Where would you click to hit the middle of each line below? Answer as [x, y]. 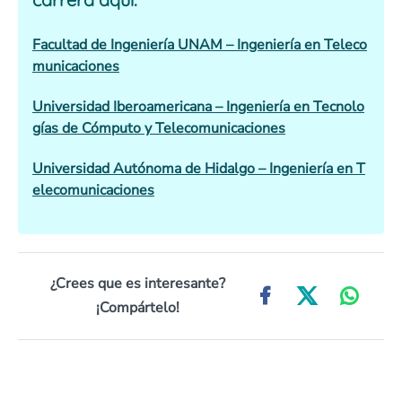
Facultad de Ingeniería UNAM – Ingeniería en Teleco [200, 44]
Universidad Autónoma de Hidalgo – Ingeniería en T [199, 168]
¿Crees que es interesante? [138, 283]
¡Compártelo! [138, 307]
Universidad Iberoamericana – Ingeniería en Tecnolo [198, 106]
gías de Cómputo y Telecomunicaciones [159, 128]
